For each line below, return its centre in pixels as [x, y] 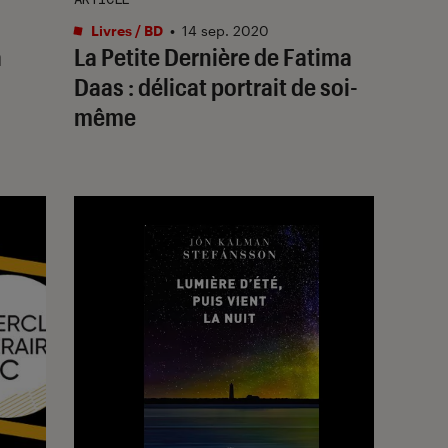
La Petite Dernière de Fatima [213, 56]
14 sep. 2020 [225, 30]
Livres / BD [125, 30]
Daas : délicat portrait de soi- [216, 86]
